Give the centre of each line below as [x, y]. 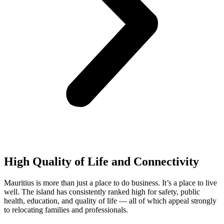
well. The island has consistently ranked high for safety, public [102, 191]
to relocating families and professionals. [66, 209]
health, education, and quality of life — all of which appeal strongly [110, 200]
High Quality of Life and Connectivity [101, 161]
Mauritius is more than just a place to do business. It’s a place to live [110, 182]
